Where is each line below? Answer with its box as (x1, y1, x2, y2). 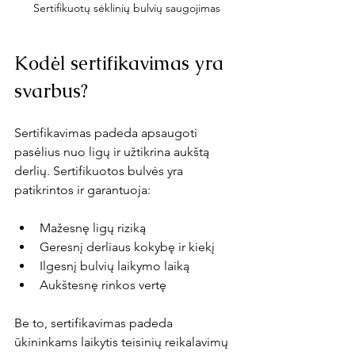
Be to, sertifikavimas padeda (14, 315, 176, 331)
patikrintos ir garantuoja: (14, 182, 151, 198)
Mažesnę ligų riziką (40, 220, 146, 236)
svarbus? (14, 78, 88, 104)
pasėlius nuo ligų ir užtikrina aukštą (14, 144, 212, 160)
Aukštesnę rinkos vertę (40, 277, 166, 293)
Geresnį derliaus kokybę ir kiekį (40, 239, 215, 255)
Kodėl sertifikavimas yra (14, 51, 228, 76)
